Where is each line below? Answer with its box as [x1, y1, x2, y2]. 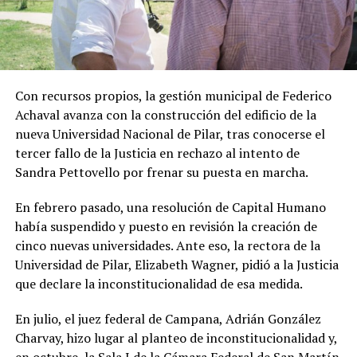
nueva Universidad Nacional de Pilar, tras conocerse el [14, 124, 325, 143]
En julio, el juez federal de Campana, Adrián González [14, 309, 321, 328]
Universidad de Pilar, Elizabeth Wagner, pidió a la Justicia [14, 255, 339, 273]
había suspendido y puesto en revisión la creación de [14, 217, 317, 235]
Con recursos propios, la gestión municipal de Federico [14, 86, 331, 104]
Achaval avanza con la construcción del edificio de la [14, 105, 316, 124]
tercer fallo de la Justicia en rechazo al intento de [14, 143, 300, 162]
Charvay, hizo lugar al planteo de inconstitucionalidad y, [14, 328, 337, 347]
